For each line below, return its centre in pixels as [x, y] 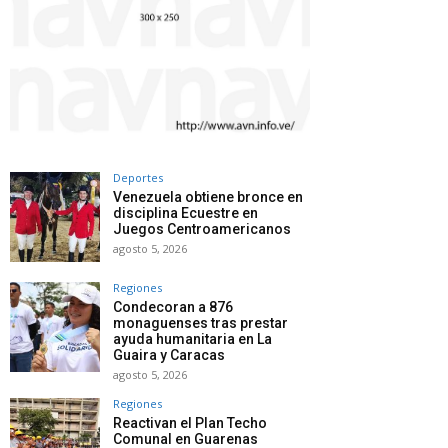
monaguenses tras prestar [200, 322]
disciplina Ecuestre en [185, 212]
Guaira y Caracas [169, 354]
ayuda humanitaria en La [192, 338]
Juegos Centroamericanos [202, 228]
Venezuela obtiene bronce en [208, 196]
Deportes [138, 177]
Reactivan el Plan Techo [190, 422]
